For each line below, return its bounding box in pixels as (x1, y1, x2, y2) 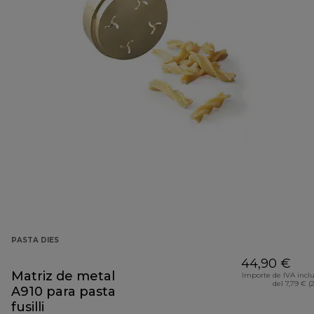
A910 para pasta (11, 284, 116, 300)
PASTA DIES (11, 235, 59, 245)
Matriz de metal (11, 268, 115, 285)
